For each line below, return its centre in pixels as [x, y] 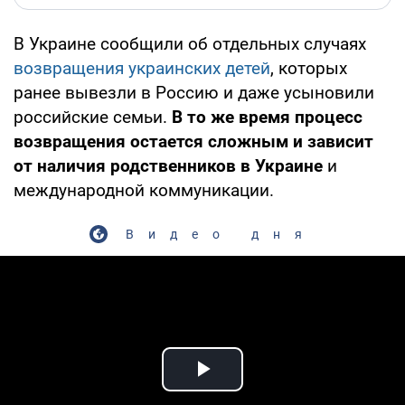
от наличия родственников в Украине [170, 165]
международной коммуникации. [144, 190]
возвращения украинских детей [142, 68]
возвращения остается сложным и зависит [193, 141]
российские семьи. [93, 117]
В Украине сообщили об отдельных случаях [190, 43]
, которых [309, 68]
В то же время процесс [267, 117]
